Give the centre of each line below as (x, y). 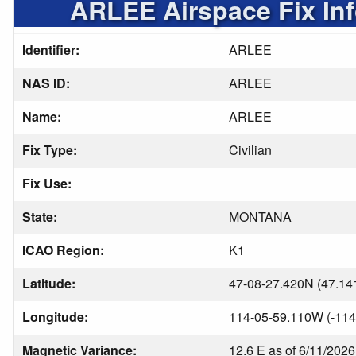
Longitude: (57, 317)
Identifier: (52, 50)
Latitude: (50, 283)
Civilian (250, 150)
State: (41, 217)
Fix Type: (51, 150)
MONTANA (260, 217)
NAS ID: (48, 83)
